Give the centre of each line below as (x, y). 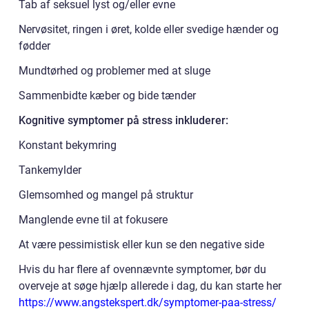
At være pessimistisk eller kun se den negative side (141, 244)
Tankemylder (50, 170)
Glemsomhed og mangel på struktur (106, 195)
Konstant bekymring (68, 145)
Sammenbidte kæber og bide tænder (107, 95)
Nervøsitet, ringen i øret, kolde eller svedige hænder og (149, 29)
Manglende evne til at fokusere (93, 219)
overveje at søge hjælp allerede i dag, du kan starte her (151, 286)
